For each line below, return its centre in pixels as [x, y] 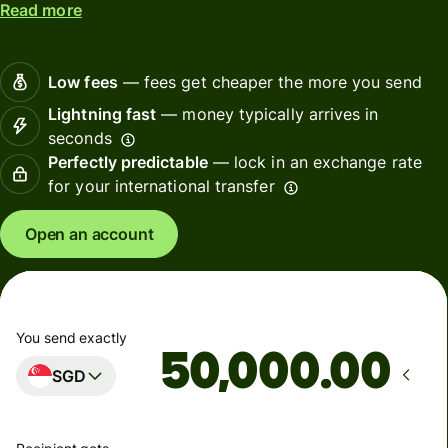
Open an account [89, 234]
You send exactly [71, 337]
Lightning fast [102, 114]
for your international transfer [161, 186]
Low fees [83, 82]
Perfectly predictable [128, 162]
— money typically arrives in [267, 114]
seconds [80, 138]
